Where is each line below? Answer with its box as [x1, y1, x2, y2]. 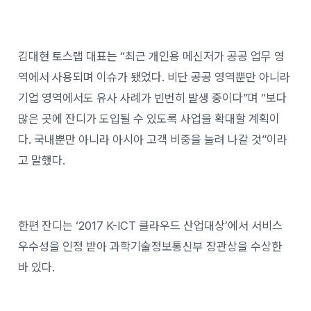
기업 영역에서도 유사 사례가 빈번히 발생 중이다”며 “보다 [18, 91, 287, 106]
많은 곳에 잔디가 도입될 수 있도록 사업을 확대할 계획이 [18, 112, 280, 126]
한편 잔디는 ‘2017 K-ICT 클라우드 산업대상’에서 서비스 [18, 219, 283, 233]
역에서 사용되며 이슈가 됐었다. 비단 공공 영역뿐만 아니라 [18, 70, 291, 85]
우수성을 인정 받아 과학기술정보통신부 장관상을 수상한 [18, 239, 283, 254]
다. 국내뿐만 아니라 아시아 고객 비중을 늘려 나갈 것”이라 [18, 133, 288, 147]
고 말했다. [18, 153, 66, 168]
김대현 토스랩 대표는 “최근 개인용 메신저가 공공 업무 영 [18, 49, 285, 64]
